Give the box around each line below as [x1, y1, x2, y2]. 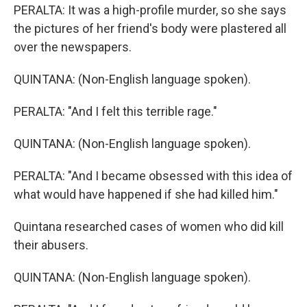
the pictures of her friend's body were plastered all [14, 21, 286, 36]
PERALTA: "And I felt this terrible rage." [14, 104, 217, 119]
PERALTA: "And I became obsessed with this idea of [14, 169, 293, 183]
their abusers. [14, 238, 88, 252]
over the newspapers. [14, 40, 132, 54]
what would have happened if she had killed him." [14, 187, 278, 201]
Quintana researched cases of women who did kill [14, 219, 284, 234]
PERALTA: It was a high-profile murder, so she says [14, 3, 286, 17]
